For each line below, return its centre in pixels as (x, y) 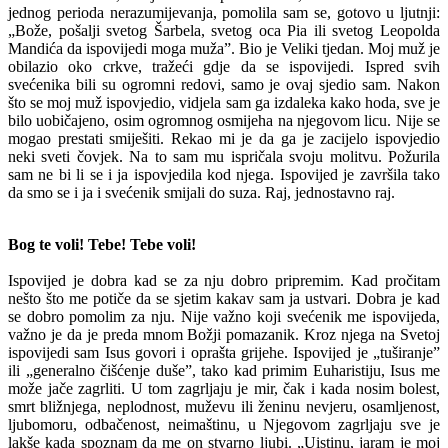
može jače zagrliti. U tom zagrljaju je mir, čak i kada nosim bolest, (224, 388)
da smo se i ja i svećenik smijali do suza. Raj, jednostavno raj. (201, 192)
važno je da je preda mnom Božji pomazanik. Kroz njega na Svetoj (224, 334)
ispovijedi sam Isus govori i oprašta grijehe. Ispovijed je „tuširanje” (224, 352)
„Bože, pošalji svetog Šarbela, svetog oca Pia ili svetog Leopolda (224, 30)
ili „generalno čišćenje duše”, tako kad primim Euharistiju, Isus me (224, 370)
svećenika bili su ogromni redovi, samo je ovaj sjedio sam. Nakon (224, 84)
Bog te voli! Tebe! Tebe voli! (102, 244)
